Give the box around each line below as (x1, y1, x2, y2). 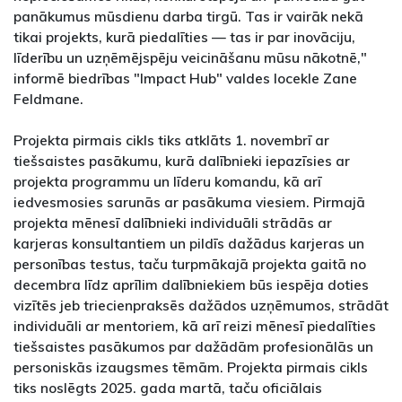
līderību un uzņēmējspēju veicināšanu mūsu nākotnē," (13, 48, 367, 66)
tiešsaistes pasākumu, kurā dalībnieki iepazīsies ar (13, 151, 350, 170)
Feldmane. (13, 89, 83, 108)
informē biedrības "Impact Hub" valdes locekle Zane (13, 68, 357, 87)
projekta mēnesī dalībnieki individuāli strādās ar (13, 213, 332, 232)
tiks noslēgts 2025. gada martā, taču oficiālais (13, 378, 322, 397)
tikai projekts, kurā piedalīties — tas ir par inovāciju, (13, 27, 355, 46)
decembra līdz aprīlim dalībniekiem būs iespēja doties (13, 275, 369, 293)
